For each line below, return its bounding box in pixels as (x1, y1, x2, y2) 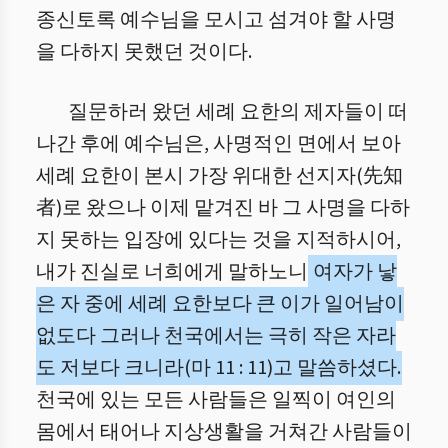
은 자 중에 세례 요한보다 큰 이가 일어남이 (36, 290, 404, 318)
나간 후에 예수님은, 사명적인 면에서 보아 (36, 130, 401, 158)
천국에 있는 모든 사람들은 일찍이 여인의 (36, 386, 396, 414)
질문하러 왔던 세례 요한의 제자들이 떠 (68, 98, 408, 126)
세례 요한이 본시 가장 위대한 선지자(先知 (36, 162, 403, 190)
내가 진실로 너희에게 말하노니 (36, 258, 308, 286)
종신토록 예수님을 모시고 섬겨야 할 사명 (36, 6, 396, 34)
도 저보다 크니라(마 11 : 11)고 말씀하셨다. (36, 354, 401, 382)
